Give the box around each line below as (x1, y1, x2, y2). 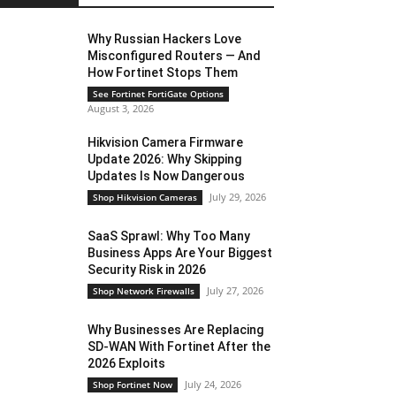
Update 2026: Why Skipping (88, 152, 242, 166)
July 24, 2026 (185, 377, 242, 391)
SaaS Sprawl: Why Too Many (88, 229, 251, 243)
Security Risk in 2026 (88, 263, 207, 277)
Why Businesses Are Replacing (88, 323, 264, 337)
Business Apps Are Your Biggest (88, 246, 273, 260)
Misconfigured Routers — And (88, 49, 262, 63)
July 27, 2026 (207, 284, 264, 297)
